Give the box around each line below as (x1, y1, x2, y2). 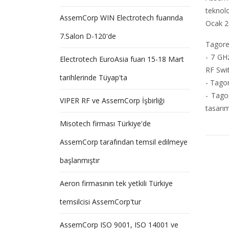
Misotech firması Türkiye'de (60, 119, 151, 128)
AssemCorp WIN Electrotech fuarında (60, 13, 183, 22)
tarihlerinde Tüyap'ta (60, 73, 127, 82)
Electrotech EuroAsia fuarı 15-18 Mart (60, 54, 184, 64)
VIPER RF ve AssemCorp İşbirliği (60, 96, 165, 105)
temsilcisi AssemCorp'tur (60, 197, 141, 207)
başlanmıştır (60, 155, 100, 165)
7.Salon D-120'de (60, 31, 116, 41)
